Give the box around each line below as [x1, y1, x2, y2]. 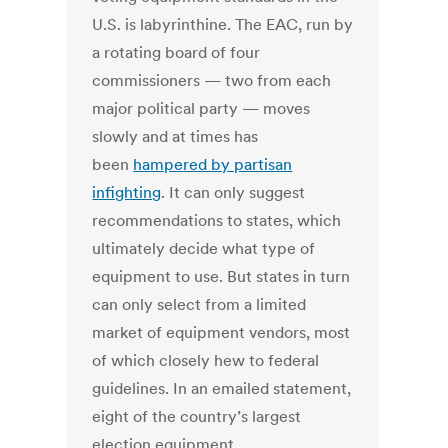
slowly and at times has [92, 126, 259, 147]
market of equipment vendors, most [92, 322, 351, 343]
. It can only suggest [161, 182, 306, 203]
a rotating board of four [92, 42, 261, 63]
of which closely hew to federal [92, 350, 320, 371]
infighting [92, 182, 162, 203]
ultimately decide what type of [92, 238, 316, 259]
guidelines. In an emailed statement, [92, 378, 352, 399]
